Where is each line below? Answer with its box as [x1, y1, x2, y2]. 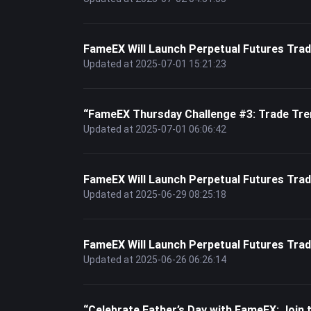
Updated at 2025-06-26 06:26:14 [83, 253, 226, 266]
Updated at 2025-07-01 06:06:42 [83, 123, 226, 135]
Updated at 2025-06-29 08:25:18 [83, 188, 226, 201]
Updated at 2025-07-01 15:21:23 [83, 58, 226, 70]
